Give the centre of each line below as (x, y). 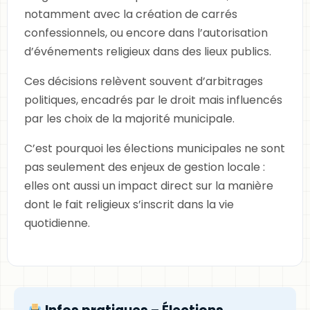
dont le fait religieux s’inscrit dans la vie (129, 204)
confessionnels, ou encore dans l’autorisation (146, 33)
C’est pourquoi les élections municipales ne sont (155, 148)
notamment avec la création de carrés (131, 14)
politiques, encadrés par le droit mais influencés (153, 100)
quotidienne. (57, 223)
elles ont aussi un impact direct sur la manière (149, 186)
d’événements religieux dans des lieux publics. (148, 52)
